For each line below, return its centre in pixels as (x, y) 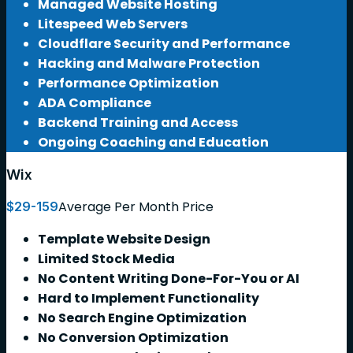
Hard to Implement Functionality (149, 298)
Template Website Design (124, 239)
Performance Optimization (128, 83)
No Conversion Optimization (133, 337)
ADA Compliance (95, 102)
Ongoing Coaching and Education (153, 142)
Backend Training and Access (138, 122)
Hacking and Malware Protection (149, 63)
